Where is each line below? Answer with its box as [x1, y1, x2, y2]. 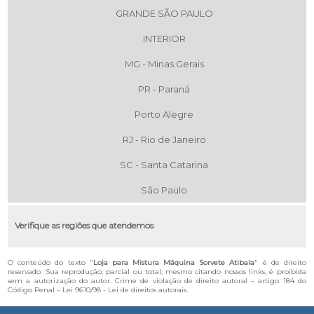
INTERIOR [142, 32, 186, 44]
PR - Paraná [138, 83, 190, 95]
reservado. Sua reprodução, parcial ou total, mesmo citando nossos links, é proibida [8, 266, 306, 276]
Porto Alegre [135, 108, 193, 120]
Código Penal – [8, 285, 63, 294]
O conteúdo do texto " [8, 257, 93, 267]
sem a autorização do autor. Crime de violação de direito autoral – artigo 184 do [8, 275, 306, 285]
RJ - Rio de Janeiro [122, 133, 206, 145]
